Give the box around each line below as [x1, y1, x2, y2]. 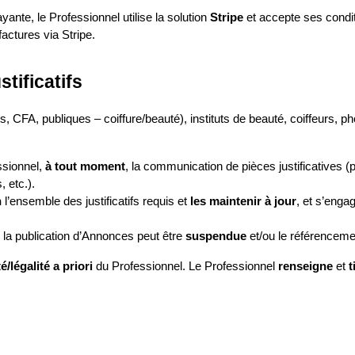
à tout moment [45, 160, 125, 173]
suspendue [185, 230, 246, 242]
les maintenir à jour [190, 195, 296, 208]
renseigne [278, 260, 333, 273]
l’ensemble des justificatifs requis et [2, 195, 190, 208]
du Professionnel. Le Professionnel [93, 260, 278, 273]
